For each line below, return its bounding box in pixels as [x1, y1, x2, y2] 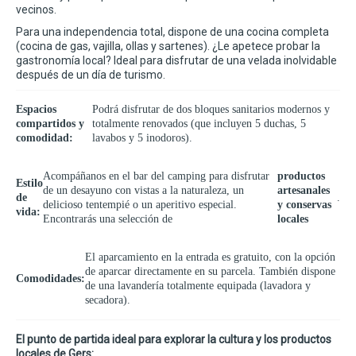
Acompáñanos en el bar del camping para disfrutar [43, 170, 269, 183]
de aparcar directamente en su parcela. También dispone [85, 265, 335, 278]
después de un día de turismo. [16, 68, 165, 82]
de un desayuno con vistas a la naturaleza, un [43, 184, 244, 197]
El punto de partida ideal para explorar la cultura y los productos [16, 333, 331, 346]
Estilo [16, 177, 43, 190]
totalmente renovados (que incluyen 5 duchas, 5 [92, 118, 307, 130]
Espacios [16, 103, 56, 116]
